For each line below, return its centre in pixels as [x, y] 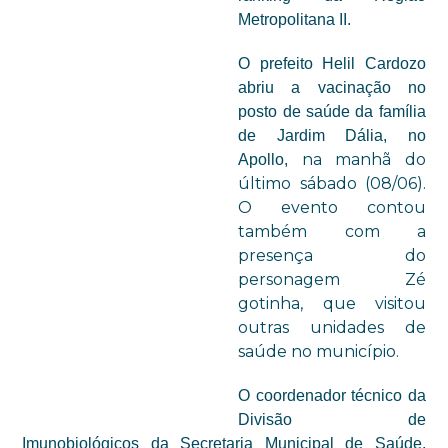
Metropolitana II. [299, 19]
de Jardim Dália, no [332, 135]
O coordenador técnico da [332, 395]
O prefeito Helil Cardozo [332, 63]
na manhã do [363, 159]
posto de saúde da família [332, 111]
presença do [332, 255]
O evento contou [332, 207]
